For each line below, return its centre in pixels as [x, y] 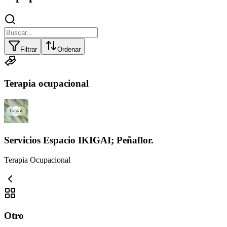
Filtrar [29, 49]
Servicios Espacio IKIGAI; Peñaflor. [79, 140]
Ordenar [69, 49]
